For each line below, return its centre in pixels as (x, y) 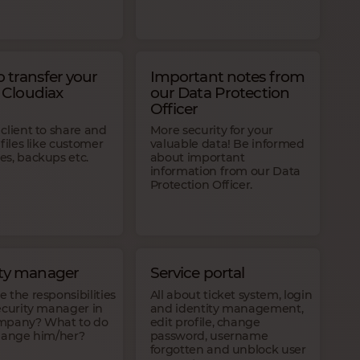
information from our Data (225, 172)
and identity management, (227, 308)
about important (197, 158)
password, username (209, 335)
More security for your (212, 131)
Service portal (197, 273)
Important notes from (227, 76)
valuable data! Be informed (227, 144)
